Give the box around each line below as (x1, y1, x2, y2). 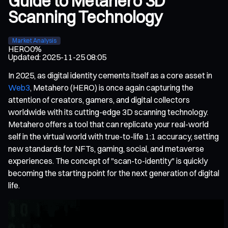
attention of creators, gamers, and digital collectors (8, 94, 190, 105)
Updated (8, 51, 39, 62)
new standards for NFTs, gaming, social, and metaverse (8, 143, 204, 154)
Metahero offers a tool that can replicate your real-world (8, 119, 209, 129)
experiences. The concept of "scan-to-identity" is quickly (8, 155, 208, 166)
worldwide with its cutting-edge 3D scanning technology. (8, 106, 208, 117)
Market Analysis (12, 36, 56, 44)
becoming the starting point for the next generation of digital (8, 167, 219, 178)
